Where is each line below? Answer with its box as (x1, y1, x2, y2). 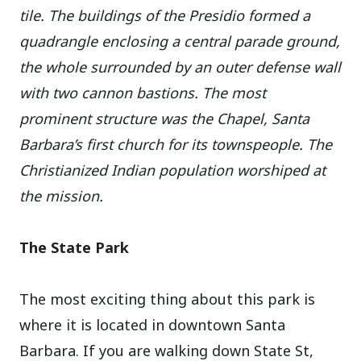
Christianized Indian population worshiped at (19, 160, 326, 180)
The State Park (19, 237, 130, 257)
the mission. (19, 185, 104, 205)
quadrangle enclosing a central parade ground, (19, 31, 341, 51)
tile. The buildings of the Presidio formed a (19, 5, 311, 25)
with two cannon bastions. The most (19, 82, 267, 102)
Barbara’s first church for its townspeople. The (19, 134, 333, 154)
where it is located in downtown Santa (19, 314, 286, 334)
